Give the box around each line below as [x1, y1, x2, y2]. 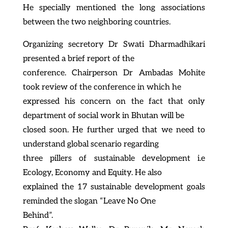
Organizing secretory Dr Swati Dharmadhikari [22, 39, 206, 49]
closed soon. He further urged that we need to [22, 125, 206, 135]
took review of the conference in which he [22, 82, 181, 92]
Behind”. [22, 210, 53, 220]
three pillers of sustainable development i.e [22, 153, 206, 163]
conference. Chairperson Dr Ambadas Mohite [22, 68, 206, 78]
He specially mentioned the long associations [22, 3, 206, 13]
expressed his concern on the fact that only [22, 96, 206, 106]
